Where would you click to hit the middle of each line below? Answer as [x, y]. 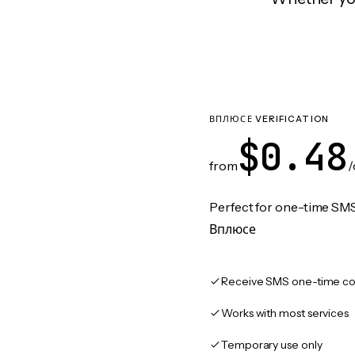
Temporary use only [272, 345]
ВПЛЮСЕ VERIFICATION [269, 119]
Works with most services [285, 313]
